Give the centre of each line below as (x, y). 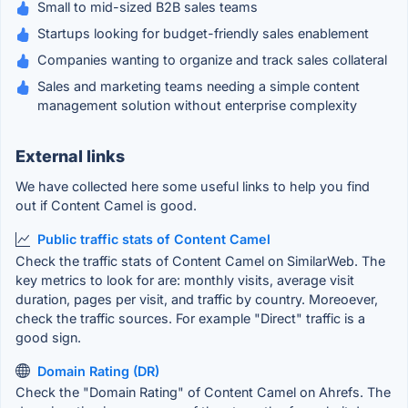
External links (70, 157)
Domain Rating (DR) (98, 371)
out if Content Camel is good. (106, 206)
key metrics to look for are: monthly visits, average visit (185, 280)
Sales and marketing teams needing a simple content (199, 87)
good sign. (48, 337)
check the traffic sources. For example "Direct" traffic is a (190, 318)
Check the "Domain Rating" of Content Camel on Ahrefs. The (203, 393)
